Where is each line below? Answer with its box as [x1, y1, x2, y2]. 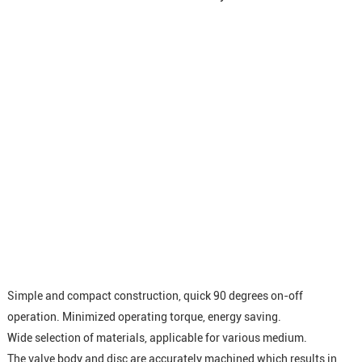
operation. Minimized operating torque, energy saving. [6, 309, 281, 323]
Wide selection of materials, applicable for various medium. [6, 330, 307, 344]
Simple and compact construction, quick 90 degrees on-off [6, 288, 303, 302]
